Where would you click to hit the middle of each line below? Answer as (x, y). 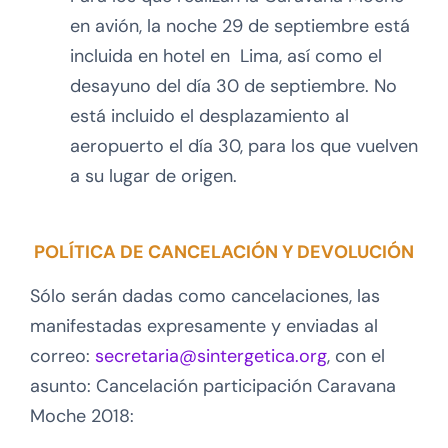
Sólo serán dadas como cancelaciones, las (205, 296)
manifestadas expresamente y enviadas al (204, 326)
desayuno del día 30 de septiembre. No (233, 86)
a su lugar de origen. (153, 176)
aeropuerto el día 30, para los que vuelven (244, 146)
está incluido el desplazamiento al (209, 116)
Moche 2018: (82, 416)
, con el (356, 356)
